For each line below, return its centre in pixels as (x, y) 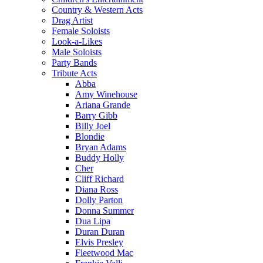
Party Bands (74, 63)
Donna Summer (104, 210)
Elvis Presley (99, 242)
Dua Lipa (93, 221)
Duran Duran (100, 232)
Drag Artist (72, 20)
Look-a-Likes (77, 41)
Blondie (90, 136)
